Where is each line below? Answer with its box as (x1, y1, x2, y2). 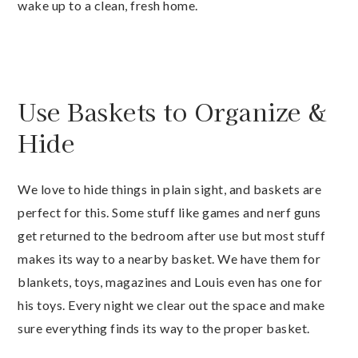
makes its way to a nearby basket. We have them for (18, 251, 320, 267)
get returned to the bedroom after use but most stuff (18, 228, 325, 244)
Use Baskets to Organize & (18, 93, 327, 129)
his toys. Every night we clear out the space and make (18, 297, 325, 313)
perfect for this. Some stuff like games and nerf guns (18, 205, 321, 221)
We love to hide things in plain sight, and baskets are (18, 181, 321, 197)
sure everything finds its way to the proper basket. (18, 320, 310, 336)
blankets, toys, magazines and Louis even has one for (18, 274, 322, 290)
